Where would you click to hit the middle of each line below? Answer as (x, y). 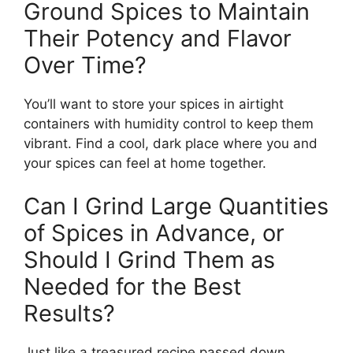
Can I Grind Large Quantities (176, 206)
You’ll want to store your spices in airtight (154, 104)
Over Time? (85, 65)
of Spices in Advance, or (154, 233)
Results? (69, 314)
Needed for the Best (133, 287)
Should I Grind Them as (149, 260)
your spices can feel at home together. (145, 163)
